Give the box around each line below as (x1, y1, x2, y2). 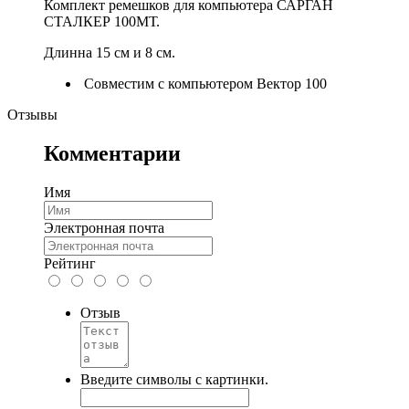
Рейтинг (44, 255, 96, 271)
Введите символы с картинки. (80, 371, 268, 387)
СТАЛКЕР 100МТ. (44, 13, 160, 29)
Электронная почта (44, 219, 164, 236)
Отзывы (7, 106, 58, 122)
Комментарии (44, 141, 181, 165)
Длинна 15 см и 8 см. (44, 44, 175, 60)
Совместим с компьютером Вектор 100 (80, 75, 327, 91)
